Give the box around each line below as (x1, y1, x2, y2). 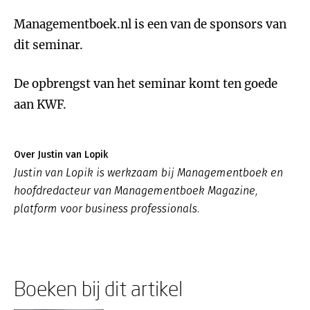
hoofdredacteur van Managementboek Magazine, (14, 184, 257, 197)
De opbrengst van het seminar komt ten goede (14, 76, 277, 91)
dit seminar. (14, 37, 83, 53)
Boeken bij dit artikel (14, 276, 183, 300)
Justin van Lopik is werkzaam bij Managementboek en (14, 166, 283, 179)
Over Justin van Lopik (14, 149, 108, 161)
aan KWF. (14, 97, 66, 112)
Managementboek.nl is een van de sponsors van (14, 17, 286, 32)
